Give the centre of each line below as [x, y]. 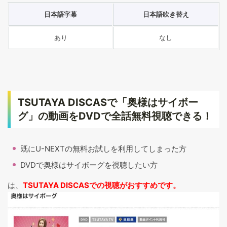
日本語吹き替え [166, 14]
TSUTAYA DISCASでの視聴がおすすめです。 [102, 185]
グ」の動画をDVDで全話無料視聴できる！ [115, 116]
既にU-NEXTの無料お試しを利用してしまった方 [103, 148]
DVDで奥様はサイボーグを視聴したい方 [89, 165]
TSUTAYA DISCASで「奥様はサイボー [108, 102]
